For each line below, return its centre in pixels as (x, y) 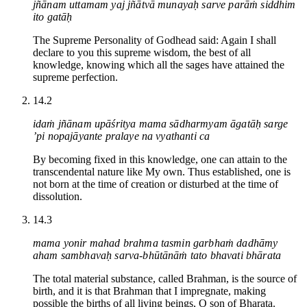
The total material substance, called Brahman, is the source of (165, 278)
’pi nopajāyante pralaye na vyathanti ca (122, 136)
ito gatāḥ (53, 16)
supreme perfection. (75, 77)
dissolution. (58, 196)
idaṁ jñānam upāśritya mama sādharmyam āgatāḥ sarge (161, 123)
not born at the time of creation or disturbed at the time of (156, 184)
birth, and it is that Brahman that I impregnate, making (149, 291)
